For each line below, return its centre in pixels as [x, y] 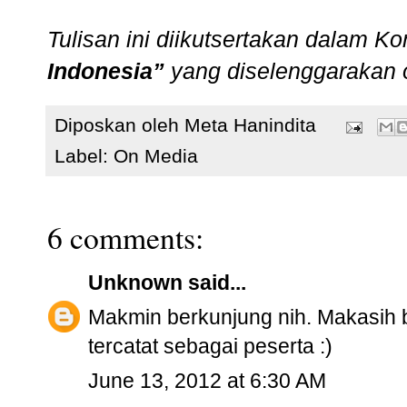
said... [214, 283]
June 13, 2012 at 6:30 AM [207, 381]
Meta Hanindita [250, 125]
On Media [156, 156]
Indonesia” [106, 71]
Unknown [135, 283]
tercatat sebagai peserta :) [210, 347]
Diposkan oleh [119, 125]
